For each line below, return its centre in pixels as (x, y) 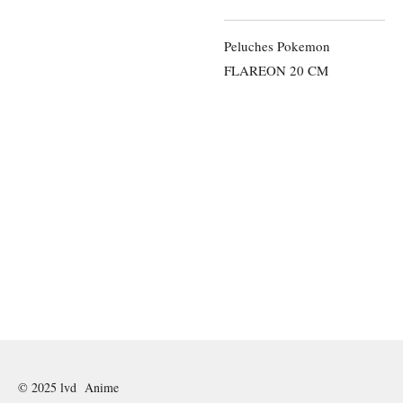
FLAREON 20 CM (276, 70)
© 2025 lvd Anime (68, 387)
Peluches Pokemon (277, 46)
